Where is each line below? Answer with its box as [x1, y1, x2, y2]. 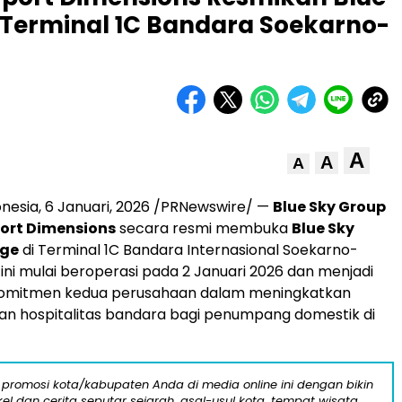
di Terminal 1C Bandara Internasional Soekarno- [19, 240, 358, 261]
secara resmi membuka [116, 218, 292, 240]
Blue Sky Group [273, 197, 386, 218]
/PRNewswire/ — [150, 197, 273, 218]
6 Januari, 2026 [45, 197, 150, 218]
